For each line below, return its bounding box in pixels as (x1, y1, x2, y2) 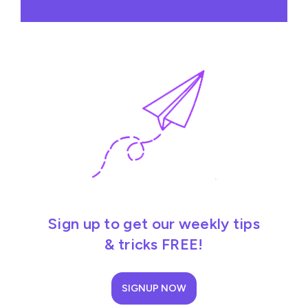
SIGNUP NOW (122, 282, 186, 294)
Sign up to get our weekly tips (48, 214, 260, 233)
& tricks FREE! (104, 234, 203, 254)
